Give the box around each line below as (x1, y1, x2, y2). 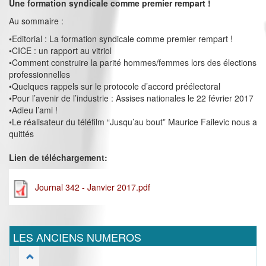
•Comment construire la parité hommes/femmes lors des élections (9, 56, 256, 69)
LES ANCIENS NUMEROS (13, 229, 141, 245)
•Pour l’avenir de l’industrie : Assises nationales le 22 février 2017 (9, 92, 254, 104)
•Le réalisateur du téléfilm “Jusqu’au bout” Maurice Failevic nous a (9, 116, 257, 128)
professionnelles (9, 68, 70, 81)
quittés (9, 128, 34, 140)
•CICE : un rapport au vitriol (9, 45, 112, 57)
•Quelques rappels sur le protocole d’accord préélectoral (9, 80, 220, 93)
